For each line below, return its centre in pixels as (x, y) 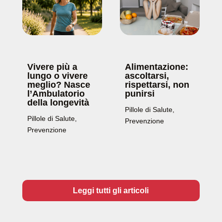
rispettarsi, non (157, 84)
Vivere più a (52, 67)
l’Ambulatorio (56, 93)
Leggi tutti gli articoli (111, 190)
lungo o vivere (57, 76)
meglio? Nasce (58, 84)
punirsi (139, 93)
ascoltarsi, (147, 76)
